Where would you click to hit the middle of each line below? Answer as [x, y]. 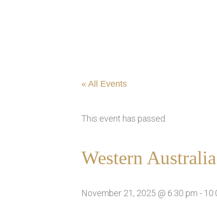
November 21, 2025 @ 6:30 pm [139, 193]
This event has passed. [124, 118]
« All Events [104, 84]
